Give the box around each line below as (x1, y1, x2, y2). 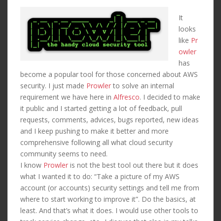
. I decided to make (140, 92, 200, 102)
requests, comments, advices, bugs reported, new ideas (20, 115, 199, 125)
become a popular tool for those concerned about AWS (20, 70, 198, 79)
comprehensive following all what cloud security (20, 138, 173, 147)
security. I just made (20, 81, 86, 91)
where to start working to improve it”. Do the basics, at (20, 194, 196, 204)
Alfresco (113, 92, 140, 102)
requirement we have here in (20, 92, 113, 102)
